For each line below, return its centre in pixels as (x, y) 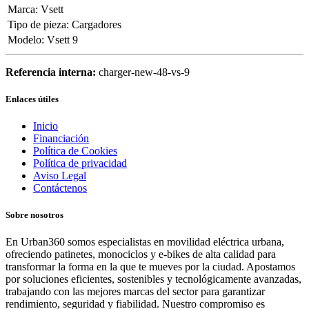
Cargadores (97, 24)
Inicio (46, 126)
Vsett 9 (62, 39)
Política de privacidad (80, 163)
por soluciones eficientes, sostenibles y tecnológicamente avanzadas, (153, 279)
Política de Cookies (75, 150)
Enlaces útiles (32, 99)
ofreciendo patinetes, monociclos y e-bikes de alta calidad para (141, 255)
